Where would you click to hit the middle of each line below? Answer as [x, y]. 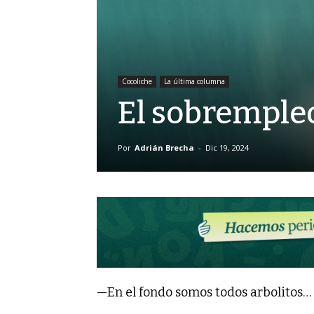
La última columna [194, 81]
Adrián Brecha [164, 148]
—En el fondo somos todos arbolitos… [204, 292]
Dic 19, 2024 [227, 148]
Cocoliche [137, 81]
